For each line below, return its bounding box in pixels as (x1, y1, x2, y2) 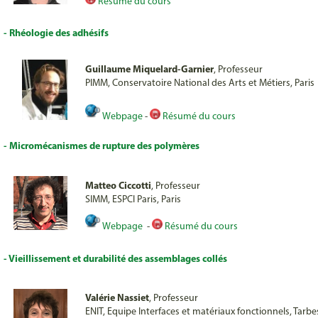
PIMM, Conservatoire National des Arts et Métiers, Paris (85, 78, 314, 89)
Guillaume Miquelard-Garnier (85, 65, 214, 75)
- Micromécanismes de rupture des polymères (4, 141, 199, 152)
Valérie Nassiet (85, 293, 149, 304)
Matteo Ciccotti (85, 181, 151, 192)
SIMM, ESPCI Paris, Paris (85, 194, 181, 205)
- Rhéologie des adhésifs (4, 28, 109, 39)
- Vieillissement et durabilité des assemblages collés (4, 254, 227, 265)
